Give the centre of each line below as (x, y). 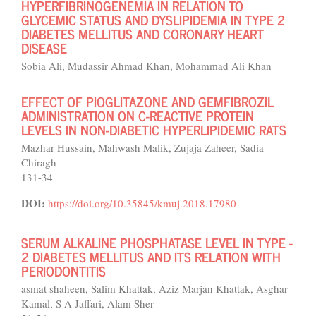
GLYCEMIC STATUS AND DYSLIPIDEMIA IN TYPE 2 (153, 19)
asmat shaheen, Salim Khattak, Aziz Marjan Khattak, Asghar (154, 288)
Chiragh (39, 162)
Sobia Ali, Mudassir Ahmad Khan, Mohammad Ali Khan (146, 66)
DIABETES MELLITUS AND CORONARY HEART (142, 34)
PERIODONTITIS (63, 271)
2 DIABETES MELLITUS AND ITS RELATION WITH (151, 256)
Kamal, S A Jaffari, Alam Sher (87, 303)
